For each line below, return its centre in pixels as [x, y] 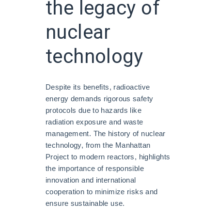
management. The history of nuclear [106, 133]
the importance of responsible [95, 168]
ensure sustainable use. [85, 203]
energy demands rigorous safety [100, 98]
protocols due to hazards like [93, 110]
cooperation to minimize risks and [102, 191]
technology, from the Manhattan [98, 145]
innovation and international [91, 180]
